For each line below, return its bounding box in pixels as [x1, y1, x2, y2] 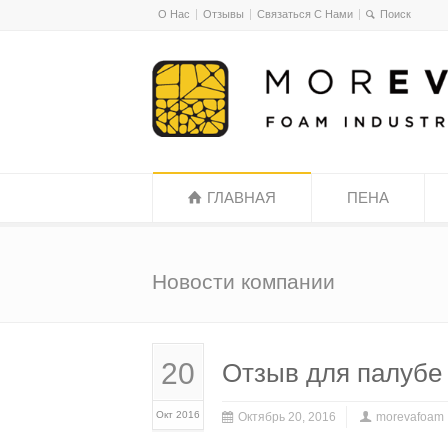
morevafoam [376, 410, 444, 424]
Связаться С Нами [257, 8, 353, 20]
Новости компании [152, 270, 335, 293]
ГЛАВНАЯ [207, 189, 276, 206]
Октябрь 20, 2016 [238, 410, 336, 424]
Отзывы [203, 8, 244, 20]
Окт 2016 [156, 409, 200, 420]
